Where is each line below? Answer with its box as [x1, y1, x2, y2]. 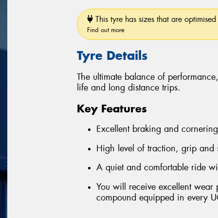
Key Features [77, 101, 147, 115]
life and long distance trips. [77, 82, 181, 94]
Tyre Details [77, 47, 147, 63]
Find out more [87, 25, 125, 34]
